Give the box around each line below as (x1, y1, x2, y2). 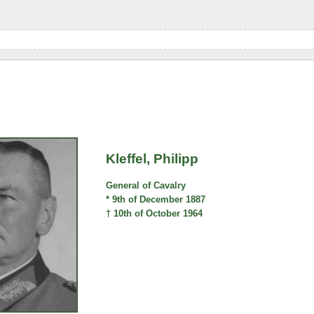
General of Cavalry (106, 180, 186, 191)
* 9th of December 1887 (106, 194, 206, 205)
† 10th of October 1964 (106, 208, 203, 219)
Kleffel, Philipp (106, 151, 199, 166)
